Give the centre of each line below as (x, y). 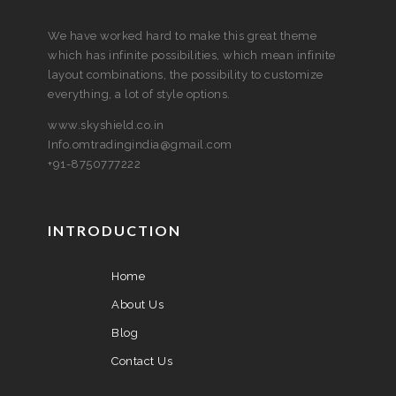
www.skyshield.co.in (106, 125)
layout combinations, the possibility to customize (186, 75)
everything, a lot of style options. (139, 94)
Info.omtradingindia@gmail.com (140, 145)
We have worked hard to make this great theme (182, 36)
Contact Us (142, 361)
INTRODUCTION (114, 230)
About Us (137, 305)
